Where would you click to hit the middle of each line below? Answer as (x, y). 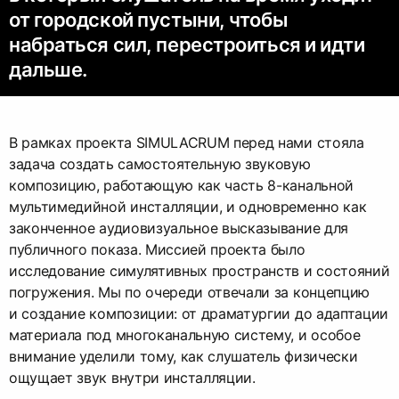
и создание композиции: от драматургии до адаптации (199, 314)
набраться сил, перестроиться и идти (187, 45)
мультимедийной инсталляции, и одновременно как (188, 207)
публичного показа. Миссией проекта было (157, 250)
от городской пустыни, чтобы (149, 20)
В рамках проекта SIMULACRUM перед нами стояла (187, 143)
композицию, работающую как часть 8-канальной (181, 186)
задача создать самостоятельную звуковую (160, 164)
